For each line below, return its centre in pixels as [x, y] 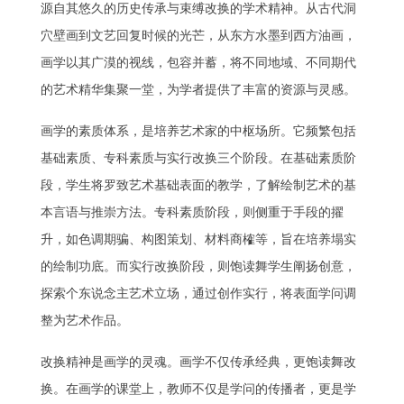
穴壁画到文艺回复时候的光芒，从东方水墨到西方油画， [198, 36]
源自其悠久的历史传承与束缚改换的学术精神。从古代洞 [198, 9]
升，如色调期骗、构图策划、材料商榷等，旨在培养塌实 [198, 239]
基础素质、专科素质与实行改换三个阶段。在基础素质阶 [198, 158]
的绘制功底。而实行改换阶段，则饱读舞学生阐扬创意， [198, 266]
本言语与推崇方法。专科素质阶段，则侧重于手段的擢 [192, 212]
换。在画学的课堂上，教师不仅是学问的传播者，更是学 [198, 389]
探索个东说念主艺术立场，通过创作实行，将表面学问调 [198, 293]
